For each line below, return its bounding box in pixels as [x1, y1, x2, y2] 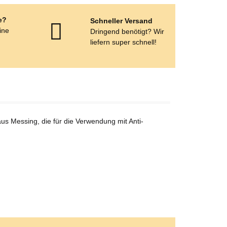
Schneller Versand [90, 17, 153, 25]
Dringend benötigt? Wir [90, 27, 165, 35]
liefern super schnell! [90, 38, 157, 46]
